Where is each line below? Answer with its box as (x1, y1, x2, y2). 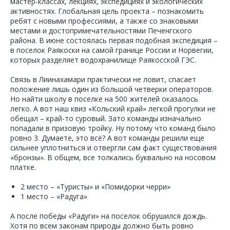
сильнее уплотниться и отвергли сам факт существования (10, 143, 217, 153)
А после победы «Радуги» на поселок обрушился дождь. (10, 211, 207, 221)
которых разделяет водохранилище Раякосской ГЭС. (10, 55, 196, 65)
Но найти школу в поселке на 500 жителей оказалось (10, 94, 198, 104)
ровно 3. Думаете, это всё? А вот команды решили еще (10, 133, 204, 143)
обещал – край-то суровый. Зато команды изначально (10, 113, 201, 124)
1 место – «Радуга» (21, 191, 87, 202)
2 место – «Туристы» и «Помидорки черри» (21, 182, 170, 192)
